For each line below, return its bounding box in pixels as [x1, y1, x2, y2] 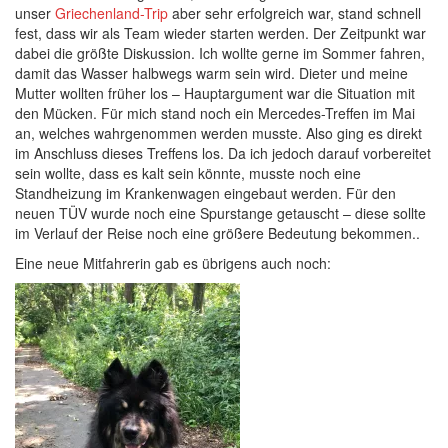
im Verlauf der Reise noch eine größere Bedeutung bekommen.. [15, 223, 420, 243]
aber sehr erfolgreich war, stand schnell [168, 3, 421, 23]
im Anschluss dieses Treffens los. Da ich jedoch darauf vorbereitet [15, 143, 431, 163]
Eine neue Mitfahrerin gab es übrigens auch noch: [15, 253, 331, 273]
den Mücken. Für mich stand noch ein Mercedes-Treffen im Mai [15, 103, 415, 123]
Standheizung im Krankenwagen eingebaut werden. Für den [15, 183, 396, 203]
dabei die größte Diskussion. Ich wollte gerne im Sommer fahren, [15, 43, 425, 63]
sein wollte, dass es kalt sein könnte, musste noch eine [15, 163, 361, 183]
